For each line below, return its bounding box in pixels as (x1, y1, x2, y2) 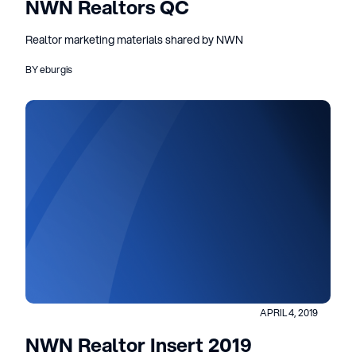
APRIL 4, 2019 (260, 306, 318, 319)
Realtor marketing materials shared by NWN (25, 32, 243, 48)
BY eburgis (25, 63, 72, 76)
